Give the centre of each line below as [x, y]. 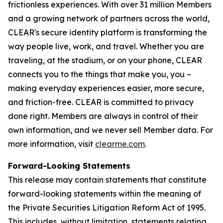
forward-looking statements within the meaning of [105, 194]
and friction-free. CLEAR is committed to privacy [101, 102]
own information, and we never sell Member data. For [111, 130]
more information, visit [52, 144]
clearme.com [120, 144]
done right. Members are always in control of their [103, 116]
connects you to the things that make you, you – [100, 74]
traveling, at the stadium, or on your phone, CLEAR [105, 60]
